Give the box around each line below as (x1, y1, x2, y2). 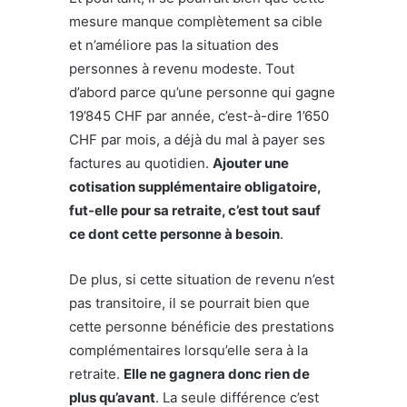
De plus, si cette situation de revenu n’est (69, 270, 334, 288)
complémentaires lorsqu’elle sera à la (69, 341, 308, 359)
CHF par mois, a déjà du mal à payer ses (69, 130, 325, 148)
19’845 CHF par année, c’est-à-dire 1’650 (69, 106, 329, 124)
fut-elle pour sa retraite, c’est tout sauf (69, 201, 321, 219)
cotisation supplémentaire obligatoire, (69, 177, 321, 195)
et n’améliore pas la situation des (69, 35, 279, 54)
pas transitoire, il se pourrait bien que (69, 293, 310, 312)
